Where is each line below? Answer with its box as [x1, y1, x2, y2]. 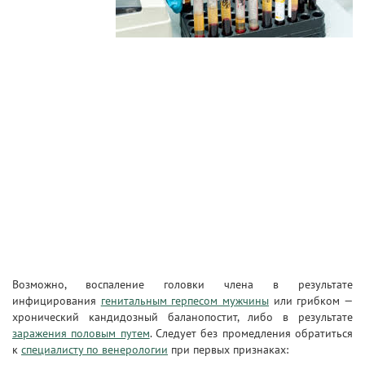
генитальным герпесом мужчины [100, 293, 270, 308]
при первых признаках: [168, 342, 288, 357]
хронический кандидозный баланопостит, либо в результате [12, 310, 353, 324]
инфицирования [12, 293, 101, 308]
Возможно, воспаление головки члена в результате [12, 277, 353, 292]
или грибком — [269, 293, 354, 308]
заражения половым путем [12, 326, 150, 341]
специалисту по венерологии [21, 342, 168, 357]
